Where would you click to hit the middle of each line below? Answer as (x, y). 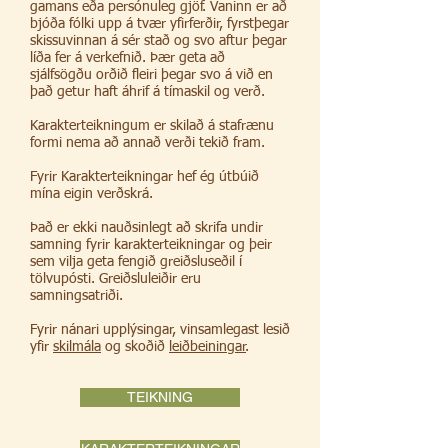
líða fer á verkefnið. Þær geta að (127, 58)
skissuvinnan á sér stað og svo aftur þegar (158, 41)
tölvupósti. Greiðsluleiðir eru (115, 279)
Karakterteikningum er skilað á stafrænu (152, 126)
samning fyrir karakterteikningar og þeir (151, 245)
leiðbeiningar (207, 347)
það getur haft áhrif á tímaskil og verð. (147, 92)
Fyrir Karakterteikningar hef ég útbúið (144, 177)
